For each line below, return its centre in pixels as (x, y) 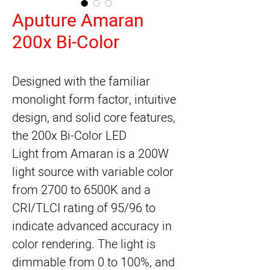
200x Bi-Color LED (79, 136)
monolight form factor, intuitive (94, 100)
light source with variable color (93, 172)
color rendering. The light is (84, 244)
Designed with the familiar (81, 82)
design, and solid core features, (94, 118)
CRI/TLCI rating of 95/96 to (84, 208)
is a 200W (141, 154)
